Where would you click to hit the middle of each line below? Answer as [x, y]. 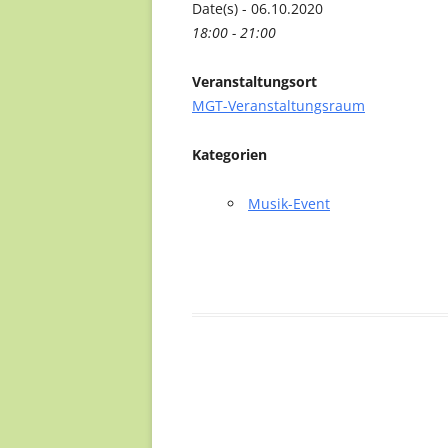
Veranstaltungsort [254, 81]
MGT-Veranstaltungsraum [278, 105]
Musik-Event [289, 203]
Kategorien [229, 154]
